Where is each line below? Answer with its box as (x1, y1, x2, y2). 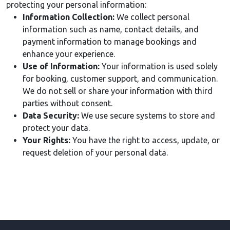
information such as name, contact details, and (23, 24, 199, 34)
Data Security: (23, 110, 79, 120)
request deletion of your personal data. (23, 147, 168, 157)
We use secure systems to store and (79, 110, 215, 120)
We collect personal (114, 12, 189, 22)
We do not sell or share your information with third (23, 86, 213, 95)
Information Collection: (23, 12, 114, 22)
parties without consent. (23, 98, 112, 108)
